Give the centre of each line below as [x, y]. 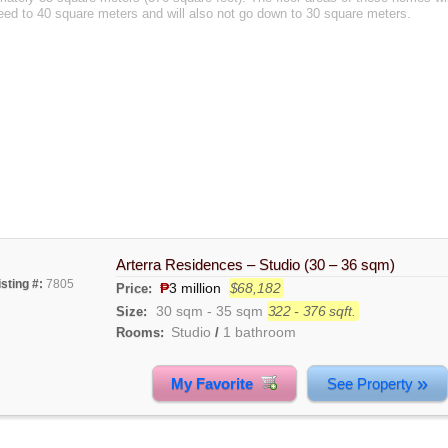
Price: [135, 288]
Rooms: [139, 332]
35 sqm [239, 311]
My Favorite [216, 383]
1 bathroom [259, 332]
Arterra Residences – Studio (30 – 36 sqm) [255, 264]
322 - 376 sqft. [311, 311]
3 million [194, 288]
